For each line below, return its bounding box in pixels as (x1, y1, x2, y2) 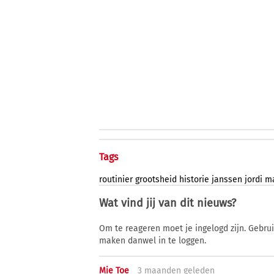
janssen (212, 174, 242, 185)
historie (179, 174, 209, 185)
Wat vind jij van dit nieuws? (99, 196, 236, 210)
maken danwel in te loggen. (99, 235, 206, 246)
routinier (99, 174, 133, 185)
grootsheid (135, 174, 177, 185)
